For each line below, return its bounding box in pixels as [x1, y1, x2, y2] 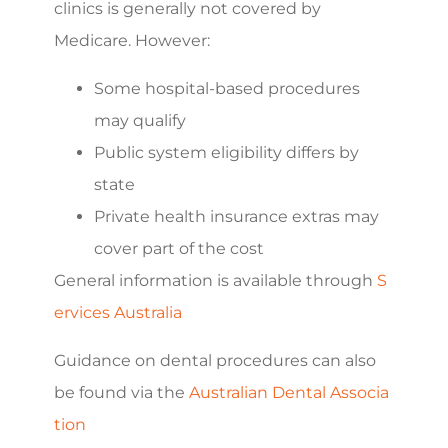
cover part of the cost [94, 238, 264, 258]
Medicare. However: [54, 30, 210, 50]
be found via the [54, 382, 189, 402]
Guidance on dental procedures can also [54, 350, 376, 370]
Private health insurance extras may [94, 206, 379, 226]
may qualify [94, 110, 186, 130]
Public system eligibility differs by [94, 142, 359, 162]
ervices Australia [54, 302, 182, 322]
